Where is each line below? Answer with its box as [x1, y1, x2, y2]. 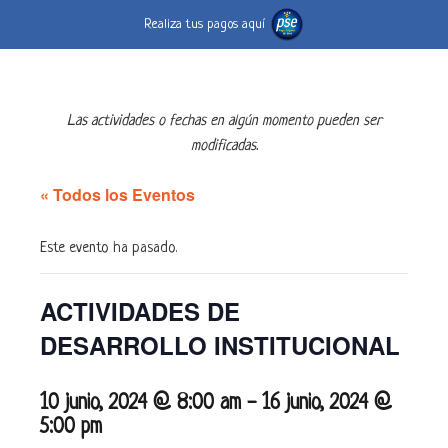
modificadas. [190, 137, 258, 155]
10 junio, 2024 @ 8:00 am [40, 391, 241, 415]
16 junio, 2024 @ [262, 391, 392, 415]
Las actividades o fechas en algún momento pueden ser [66, 112, 382, 130]
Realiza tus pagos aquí [143, 16, 269, 32]
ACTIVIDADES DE [40, 293, 240, 328]
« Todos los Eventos [40, 182, 195, 206]
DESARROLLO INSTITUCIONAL [40, 327, 400, 362]
